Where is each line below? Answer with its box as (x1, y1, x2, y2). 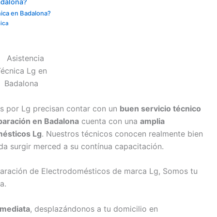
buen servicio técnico (120, 103, 201, 113)
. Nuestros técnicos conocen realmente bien (42, 128, 203, 139)
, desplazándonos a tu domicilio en (30, 203, 158, 214)
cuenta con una (79, 116, 140, 126)
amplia (140, 116, 165, 126)
